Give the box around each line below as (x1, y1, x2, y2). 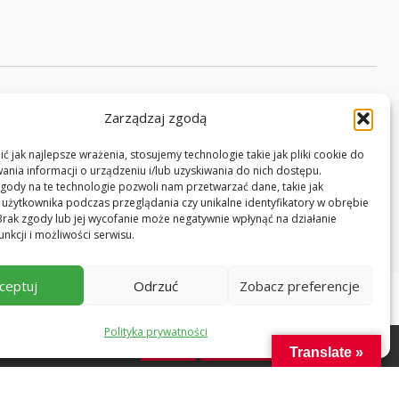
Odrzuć (133, 276, 178, 295)
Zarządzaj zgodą (104, 109, 208, 126)
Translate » (289, 345, 363, 360)
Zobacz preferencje (240, 276, 361, 295)
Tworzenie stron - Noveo (209, 147, 377, 164)
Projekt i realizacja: (97, 147, 209, 164)
